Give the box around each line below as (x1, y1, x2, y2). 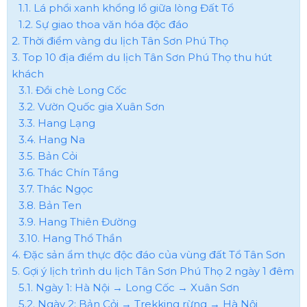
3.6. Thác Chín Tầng (19, 166, 119, 180)
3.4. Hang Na (19, 133, 86, 147)
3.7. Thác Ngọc (19, 182, 94, 196)
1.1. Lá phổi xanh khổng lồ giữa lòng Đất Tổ (19, 1, 234, 15)
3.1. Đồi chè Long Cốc (19, 84, 127, 97)
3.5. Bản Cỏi (19, 149, 78, 163)
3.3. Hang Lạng (19, 116, 96, 130)
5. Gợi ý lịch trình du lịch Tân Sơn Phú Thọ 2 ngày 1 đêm (12, 265, 295, 278)
